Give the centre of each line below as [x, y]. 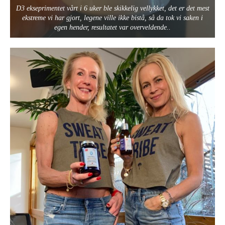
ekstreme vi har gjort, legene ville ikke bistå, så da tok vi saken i [113, 18]
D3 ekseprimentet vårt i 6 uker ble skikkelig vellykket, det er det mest [113, 9]
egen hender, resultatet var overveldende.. [113, 28]
